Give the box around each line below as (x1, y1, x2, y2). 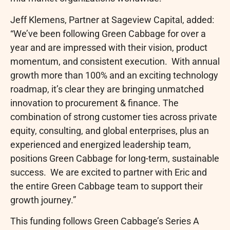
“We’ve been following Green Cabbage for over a (10, 28, 206, 39)
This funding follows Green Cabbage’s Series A (10, 216, 199, 227)
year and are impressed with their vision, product (10, 42, 207, 53)
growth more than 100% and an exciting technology (10, 69, 218, 81)
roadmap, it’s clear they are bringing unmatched (10, 83, 204, 94)
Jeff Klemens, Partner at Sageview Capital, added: (10, 14, 214, 25)
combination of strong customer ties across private (10, 111, 217, 122)
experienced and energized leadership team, (10, 139, 191, 150)
